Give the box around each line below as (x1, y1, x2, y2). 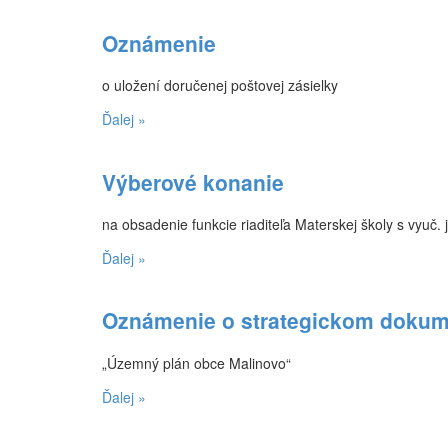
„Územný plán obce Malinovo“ (102, 352, 291, 373)
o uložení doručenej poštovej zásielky (102, 75, 338, 96)
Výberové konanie (102, 166, 284, 197)
